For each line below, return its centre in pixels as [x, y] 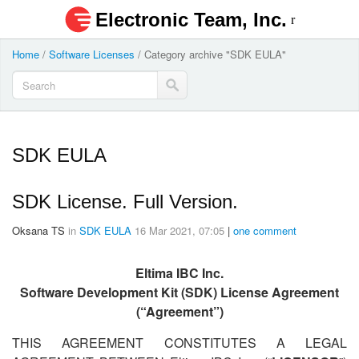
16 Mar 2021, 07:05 [179, 230]
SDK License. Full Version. [125, 202]
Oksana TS [38, 230]
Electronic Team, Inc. [191, 19]
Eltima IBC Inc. [179, 273]
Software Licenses [92, 54]
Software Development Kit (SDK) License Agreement [179, 292]
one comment [265, 230]
